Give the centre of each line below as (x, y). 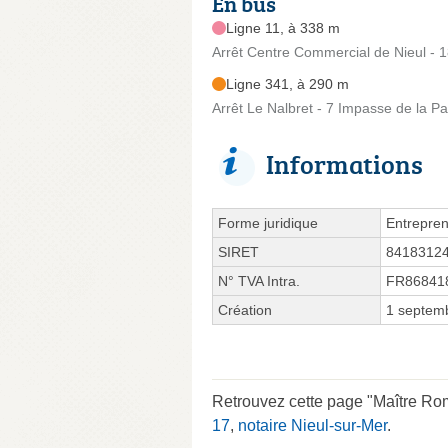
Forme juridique (268, 222)
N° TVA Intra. (259, 280)
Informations (344, 163)
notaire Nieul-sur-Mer (312, 425)
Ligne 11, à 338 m (283, 27)
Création (245, 309)
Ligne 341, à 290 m (287, 83)
